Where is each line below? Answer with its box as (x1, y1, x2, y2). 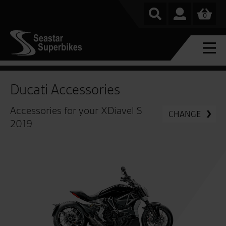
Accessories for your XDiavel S (10, 104, 142, 117)
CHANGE (168, 108, 201, 120)
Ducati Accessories (10, 81, 120, 99)
